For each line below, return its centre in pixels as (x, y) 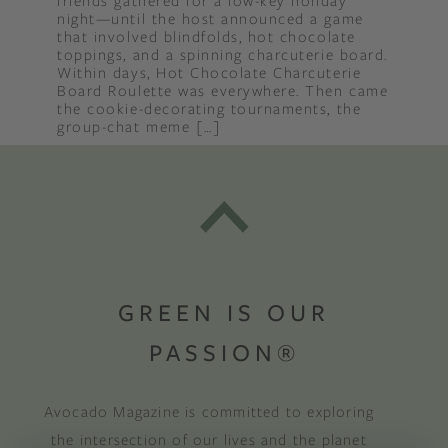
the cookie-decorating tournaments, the (209, 108)
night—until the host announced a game (210, 18)
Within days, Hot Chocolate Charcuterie (209, 72)
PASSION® (224, 353)
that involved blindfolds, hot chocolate (206, 36)
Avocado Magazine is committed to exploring (209, 411)
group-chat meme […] (139, 126)
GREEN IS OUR (224, 313)
